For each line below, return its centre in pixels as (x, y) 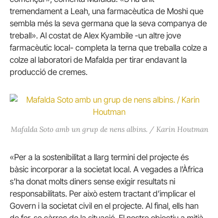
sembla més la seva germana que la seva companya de (108, 23)
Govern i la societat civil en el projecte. (77, 206)
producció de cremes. (49, 72)
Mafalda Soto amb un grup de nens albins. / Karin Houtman (109, 129)
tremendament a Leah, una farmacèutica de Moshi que (107, 11)
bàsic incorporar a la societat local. (71, 169)
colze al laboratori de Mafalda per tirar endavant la (98, 60)
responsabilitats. (38, 193)
